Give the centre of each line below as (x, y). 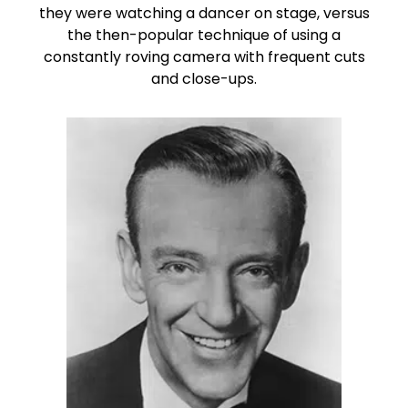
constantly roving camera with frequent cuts (204, 57)
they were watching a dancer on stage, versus (204, 14)
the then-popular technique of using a (204, 36)
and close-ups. (204, 79)
